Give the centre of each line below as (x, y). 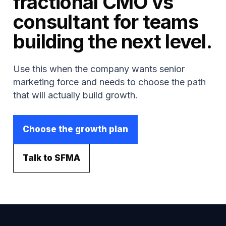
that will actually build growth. (75, 95)
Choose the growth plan (75, 129)
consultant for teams (106, 22)
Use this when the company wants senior (99, 69)
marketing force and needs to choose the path (109, 82)
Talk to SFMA (51, 158)
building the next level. (112, 41)
